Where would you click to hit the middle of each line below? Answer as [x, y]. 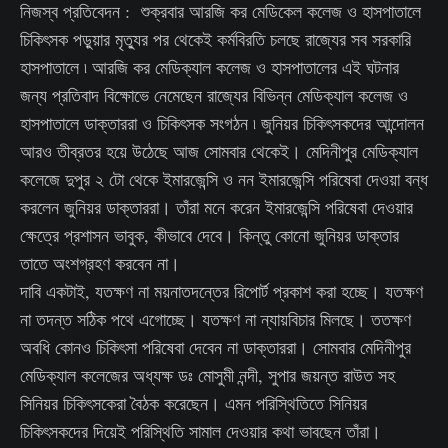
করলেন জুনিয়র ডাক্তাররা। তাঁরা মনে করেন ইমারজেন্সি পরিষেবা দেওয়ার [216, 207]
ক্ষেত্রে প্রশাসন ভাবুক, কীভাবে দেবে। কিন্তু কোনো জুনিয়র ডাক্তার [209, 235]
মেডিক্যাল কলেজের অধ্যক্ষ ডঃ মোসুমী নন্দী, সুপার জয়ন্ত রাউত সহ [207, 375]
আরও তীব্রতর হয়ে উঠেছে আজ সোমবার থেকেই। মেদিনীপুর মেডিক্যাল [219, 151]
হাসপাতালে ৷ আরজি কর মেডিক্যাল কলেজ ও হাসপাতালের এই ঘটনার [209, 67]
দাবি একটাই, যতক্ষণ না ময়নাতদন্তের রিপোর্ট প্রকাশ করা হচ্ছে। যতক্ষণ [221, 291]
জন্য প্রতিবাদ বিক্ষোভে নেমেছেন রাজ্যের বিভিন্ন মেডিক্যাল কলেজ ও [214, 95]
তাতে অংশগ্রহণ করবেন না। [100, 263]
